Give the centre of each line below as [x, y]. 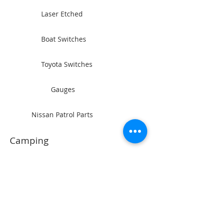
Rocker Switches [58, 168]
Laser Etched [62, 14]
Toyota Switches [67, 64]
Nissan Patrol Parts [62, 115]
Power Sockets [64, 193]
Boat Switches [64, 39]
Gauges [63, 90]
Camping [29, 141]
